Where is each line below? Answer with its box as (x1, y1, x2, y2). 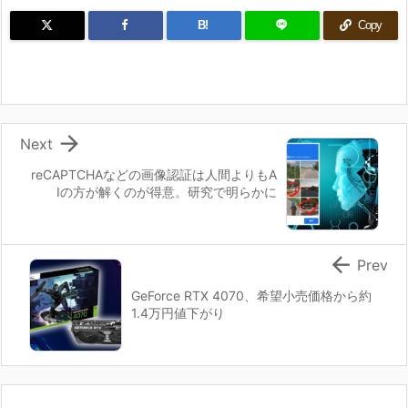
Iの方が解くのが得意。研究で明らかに (56, 184, 277, 200)
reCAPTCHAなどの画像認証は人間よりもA (31, 167, 277, 183)
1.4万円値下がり (131, 305, 225, 321)
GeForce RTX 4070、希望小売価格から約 (131, 288, 372, 304)
